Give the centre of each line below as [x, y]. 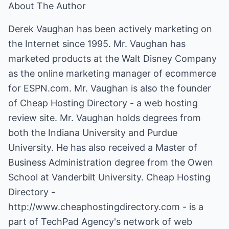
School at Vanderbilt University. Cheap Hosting [109, 177]
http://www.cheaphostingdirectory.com [94, 207]
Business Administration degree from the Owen [111, 162]
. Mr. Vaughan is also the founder [140, 88]
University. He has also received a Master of [103, 147]
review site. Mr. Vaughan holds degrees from [105, 118]
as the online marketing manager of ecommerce [112, 73]
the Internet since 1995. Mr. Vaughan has [97, 44]
